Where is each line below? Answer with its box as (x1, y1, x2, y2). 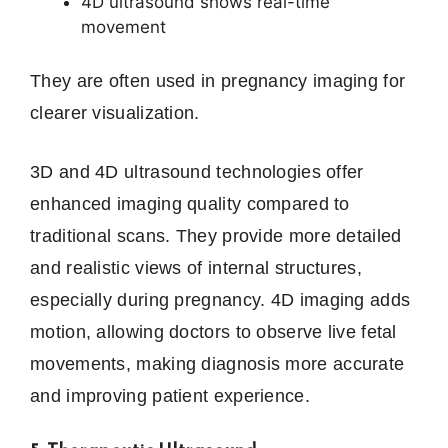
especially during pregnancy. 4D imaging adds (30, 290, 411, 311)
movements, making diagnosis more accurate (30, 354, 405, 375)
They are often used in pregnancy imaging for (30, 71, 406, 92)
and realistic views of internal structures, (30, 258, 362, 279)
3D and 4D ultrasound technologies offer (30, 162, 364, 183)
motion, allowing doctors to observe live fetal (30, 322, 397, 343)
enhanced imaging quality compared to (30, 194, 350, 215)
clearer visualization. (30, 103, 200, 124)
